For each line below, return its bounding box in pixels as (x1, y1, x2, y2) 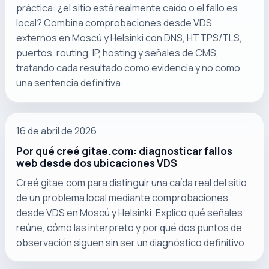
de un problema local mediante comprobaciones (16, 190, 229, 204)
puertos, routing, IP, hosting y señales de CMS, (16, 46, 219, 60)
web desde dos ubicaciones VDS (16, 156, 178, 170)
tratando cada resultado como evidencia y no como (16, 61, 241, 75)
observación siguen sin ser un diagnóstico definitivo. (16, 235, 247, 249)
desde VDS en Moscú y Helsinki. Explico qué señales (16, 205, 243, 219)
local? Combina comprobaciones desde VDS (16, 16, 213, 30)
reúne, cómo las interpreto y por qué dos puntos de (16, 220, 243, 234)
